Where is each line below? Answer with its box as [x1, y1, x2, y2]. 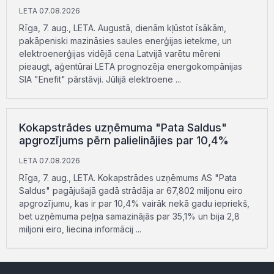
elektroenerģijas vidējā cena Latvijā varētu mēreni [19, 48, 220, 59]
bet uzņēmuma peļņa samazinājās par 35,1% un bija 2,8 [19, 211, 240, 221]
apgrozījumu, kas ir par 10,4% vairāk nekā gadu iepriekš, [19, 198, 250, 209]
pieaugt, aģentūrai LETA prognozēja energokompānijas [19, 61, 242, 72]
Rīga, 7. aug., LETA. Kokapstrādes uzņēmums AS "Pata [19, 172, 237, 183]
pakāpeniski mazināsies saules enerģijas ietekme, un [19, 35, 232, 46]
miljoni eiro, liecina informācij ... [19, 224, 141, 234]
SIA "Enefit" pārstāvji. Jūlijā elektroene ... [19, 74, 181, 84]
